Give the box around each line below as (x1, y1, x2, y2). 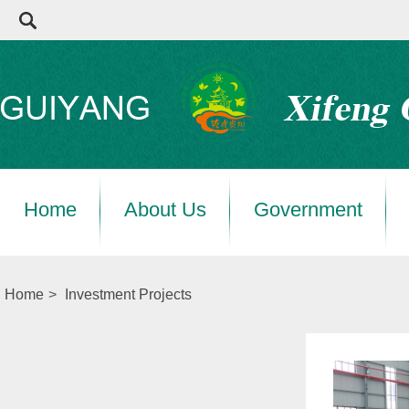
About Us (124, 198, 206, 221)
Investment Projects (65, 287, 192, 302)
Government (254, 198, 362, 221)
